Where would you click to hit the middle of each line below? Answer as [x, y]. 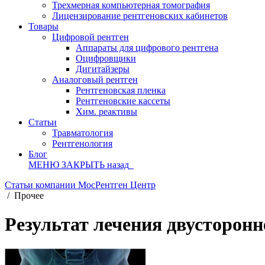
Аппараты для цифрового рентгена [147, 48]
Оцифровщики [106, 58]
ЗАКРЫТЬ [83, 165]
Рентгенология [82, 143]
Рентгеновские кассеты [123, 101]
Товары [43, 26]
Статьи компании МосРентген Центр [80, 185]
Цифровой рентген [91, 37]
